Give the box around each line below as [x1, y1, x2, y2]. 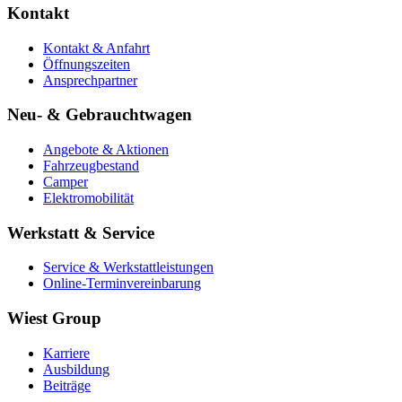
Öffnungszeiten [43, 56, 130, 72]
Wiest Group [7, 309, 101, 328]
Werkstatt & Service [7, 223, 154, 242]
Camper [43, 174, 88, 190]
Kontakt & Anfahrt [43, 39, 150, 56]
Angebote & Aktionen [43, 142, 169, 158]
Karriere [43, 345, 90, 361]
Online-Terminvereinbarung [43, 275, 201, 292]
